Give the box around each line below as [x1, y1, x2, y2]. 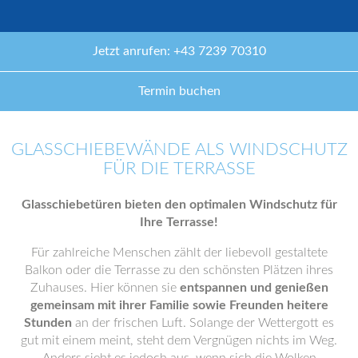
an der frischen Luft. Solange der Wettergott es [72, 316, 334, 329]
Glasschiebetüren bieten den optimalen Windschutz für [21, 198, 337, 211]
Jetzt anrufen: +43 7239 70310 [92, 45, 266, 58]
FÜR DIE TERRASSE [102, 160, 256, 177]
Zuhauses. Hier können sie [30, 281, 180, 294]
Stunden [24, 316, 72, 329]
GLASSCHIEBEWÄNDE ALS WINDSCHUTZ [10, 141, 348, 158]
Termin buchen [137, 85, 221, 97]
